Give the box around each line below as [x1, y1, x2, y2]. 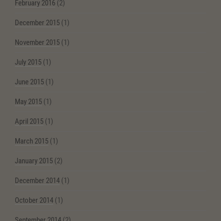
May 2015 [15, 97, 42, 107]
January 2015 [15, 156, 53, 166]
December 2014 [15, 176, 60, 185]
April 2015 [15, 117, 43, 126]
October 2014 [15, 196, 53, 205]
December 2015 [15, 18, 60, 28]
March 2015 [15, 137, 48, 146]
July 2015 [15, 58, 41, 67]
